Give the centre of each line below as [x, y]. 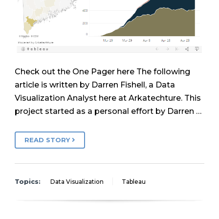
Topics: [28, 182]
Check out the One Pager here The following [102, 71]
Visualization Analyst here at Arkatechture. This [108, 98]
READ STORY [48, 140]
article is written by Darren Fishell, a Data [95, 85]
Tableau [134, 182]
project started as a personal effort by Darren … [108, 111]
